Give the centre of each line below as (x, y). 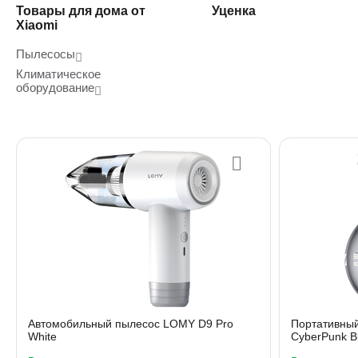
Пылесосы (46, 54)
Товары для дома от (81, 11)
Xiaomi (37, 25)
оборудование (55, 88)
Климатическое (58, 74)
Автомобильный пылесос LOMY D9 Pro (131, 324)
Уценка (234, 11)
